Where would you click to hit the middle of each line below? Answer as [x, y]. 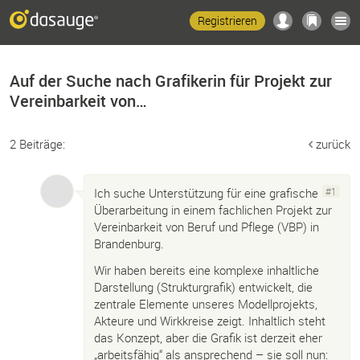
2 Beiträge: [37, 144]
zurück [333, 144]
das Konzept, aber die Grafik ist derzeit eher [208, 337]
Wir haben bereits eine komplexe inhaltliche [207, 270]
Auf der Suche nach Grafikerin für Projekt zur [171, 81]
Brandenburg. [129, 243]
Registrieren [227, 20]
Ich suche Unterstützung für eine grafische [206, 193]
